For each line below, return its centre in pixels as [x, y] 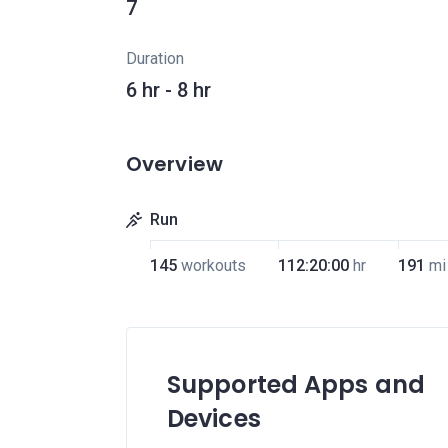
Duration [155, 58]
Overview [174, 164]
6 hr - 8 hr [168, 90]
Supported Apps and [296, 384]
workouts [213, 265]
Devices [214, 418]
